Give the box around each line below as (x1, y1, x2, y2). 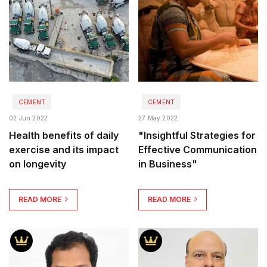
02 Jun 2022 (9, 114, 48, 122)
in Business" (138, 157, 197, 170)
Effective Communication (138, 143, 257, 156)
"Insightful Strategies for (138, 129, 256, 141)
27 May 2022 (138, 114, 178, 122)
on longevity (9, 157, 66, 170)
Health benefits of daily (9, 129, 119, 141)
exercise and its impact (9, 143, 119, 156)
